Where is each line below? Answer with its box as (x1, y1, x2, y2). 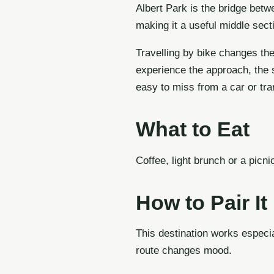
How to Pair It (136, 190, 267, 214)
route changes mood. (136, 245, 232, 257)
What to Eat (136, 117, 250, 141)
